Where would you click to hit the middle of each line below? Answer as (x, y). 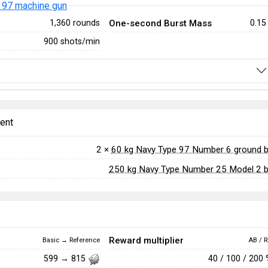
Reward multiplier (146, 240)
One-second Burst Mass (160, 23)
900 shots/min (71, 42)
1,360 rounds (74, 23)
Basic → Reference (71, 240)
